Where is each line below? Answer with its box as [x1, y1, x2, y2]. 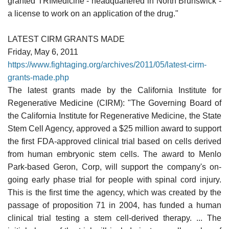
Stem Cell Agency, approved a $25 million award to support [8, 124, 221, 133]
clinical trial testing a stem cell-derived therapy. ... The [8, 213, 221, 222]
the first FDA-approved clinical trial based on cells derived [8, 136, 221, 146]
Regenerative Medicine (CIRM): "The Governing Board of [8, 98, 221, 107]
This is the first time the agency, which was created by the [8, 188, 221, 197]
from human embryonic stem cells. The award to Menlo [8, 149, 221, 158]
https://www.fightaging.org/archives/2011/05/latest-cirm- [8, 60, 207, 69]
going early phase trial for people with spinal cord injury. [8, 175, 221, 184]
